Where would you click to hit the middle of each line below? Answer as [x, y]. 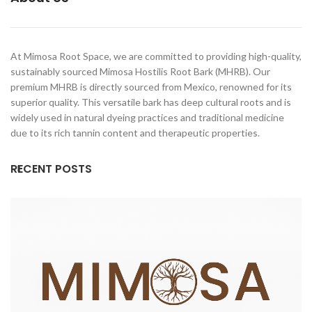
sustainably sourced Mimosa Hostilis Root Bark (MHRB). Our [140, 72]
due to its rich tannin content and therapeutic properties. [135, 133]
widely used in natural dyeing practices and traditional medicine [147, 118]
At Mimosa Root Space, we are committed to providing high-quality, [156, 56]
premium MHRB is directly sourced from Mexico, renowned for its [151, 87]
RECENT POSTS [51, 169]
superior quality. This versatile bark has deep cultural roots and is [151, 102]
